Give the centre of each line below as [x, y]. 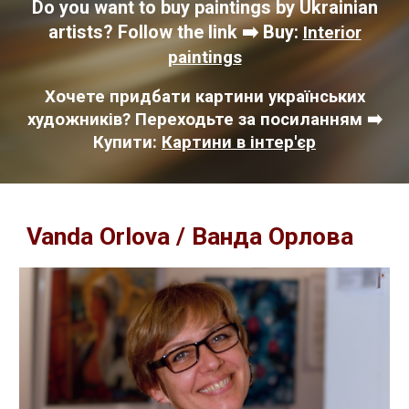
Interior [332, 33]
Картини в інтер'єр [239, 142]
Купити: [127, 142]
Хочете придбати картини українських [204, 97]
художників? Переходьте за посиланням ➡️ [204, 120]
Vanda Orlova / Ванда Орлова [190, 236]
